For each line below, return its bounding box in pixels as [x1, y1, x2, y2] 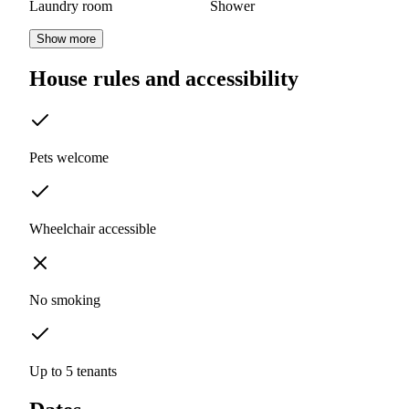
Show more [37, 32, 96, 47]
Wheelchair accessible [29, 221, 156, 237]
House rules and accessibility [29, 67, 299, 91]
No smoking [29, 292, 100, 309]
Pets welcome [29, 150, 109, 166]
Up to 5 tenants [29, 363, 117, 380]
